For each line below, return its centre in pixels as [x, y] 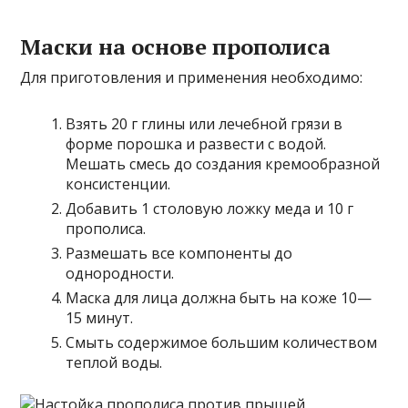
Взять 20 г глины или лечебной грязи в [204, 123]
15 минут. [100, 317]
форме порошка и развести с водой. [196, 143]
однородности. [120, 273]
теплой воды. [114, 362]
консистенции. [118, 184]
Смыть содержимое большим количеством [222, 342]
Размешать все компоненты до [179, 253]
